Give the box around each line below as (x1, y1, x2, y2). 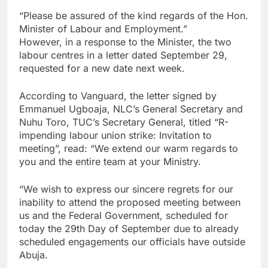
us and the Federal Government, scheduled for (19, 209, 228, 221)
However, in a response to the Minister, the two (19, 35, 232, 48)
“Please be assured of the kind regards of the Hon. (19, 9, 248, 22)
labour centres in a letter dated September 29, (19, 48, 227, 61)
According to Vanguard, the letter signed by (19, 89, 217, 102)
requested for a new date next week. (19, 62, 185, 74)
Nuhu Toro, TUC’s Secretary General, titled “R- (19, 115, 229, 128)
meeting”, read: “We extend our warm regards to (19, 142, 238, 154)
